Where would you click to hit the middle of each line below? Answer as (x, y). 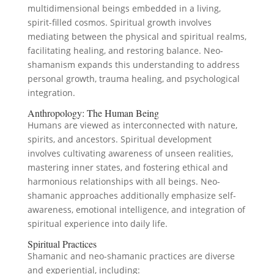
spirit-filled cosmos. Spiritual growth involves (119, 22)
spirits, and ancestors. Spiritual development (119, 139)
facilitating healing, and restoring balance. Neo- (125, 50)
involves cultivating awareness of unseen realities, (130, 153)
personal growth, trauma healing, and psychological (133, 79)
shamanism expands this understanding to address (133, 65)
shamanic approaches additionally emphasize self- (131, 195)
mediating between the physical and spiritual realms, (137, 36)
